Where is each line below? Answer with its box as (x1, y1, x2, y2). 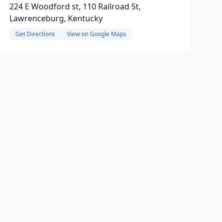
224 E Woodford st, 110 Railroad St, (9, 1, 141, 12)
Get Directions (15, 30, 55, 38)
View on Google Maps (66, 30, 126, 38)
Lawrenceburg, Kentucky (9, 13, 103, 24)
